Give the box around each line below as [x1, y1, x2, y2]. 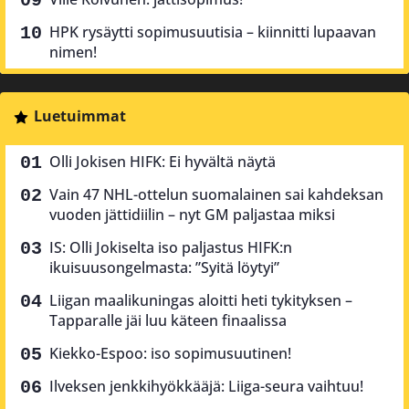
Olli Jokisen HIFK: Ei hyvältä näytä [49, 152, 276, 173]
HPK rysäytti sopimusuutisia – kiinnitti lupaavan [49, 22, 376, 43]
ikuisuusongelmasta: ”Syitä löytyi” [49, 257, 279, 278]
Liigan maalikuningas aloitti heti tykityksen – [49, 290, 352, 311]
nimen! [49, 42, 97, 63]
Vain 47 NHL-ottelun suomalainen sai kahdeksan [49, 184, 383, 205]
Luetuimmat [33, 106, 126, 127]
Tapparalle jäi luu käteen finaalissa [49, 310, 287, 331]
